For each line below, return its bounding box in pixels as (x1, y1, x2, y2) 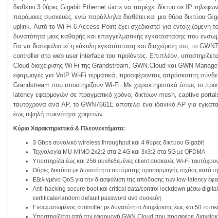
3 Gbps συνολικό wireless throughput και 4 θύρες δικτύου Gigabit (33, 139, 204, 146)
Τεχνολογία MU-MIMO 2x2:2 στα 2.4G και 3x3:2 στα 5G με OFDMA (33, 148, 205, 156)
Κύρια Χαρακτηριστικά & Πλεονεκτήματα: (13, 125, 125, 132)
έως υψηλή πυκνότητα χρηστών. (13, 110, 105, 118)
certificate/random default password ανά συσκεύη (33, 195, 162, 202)
